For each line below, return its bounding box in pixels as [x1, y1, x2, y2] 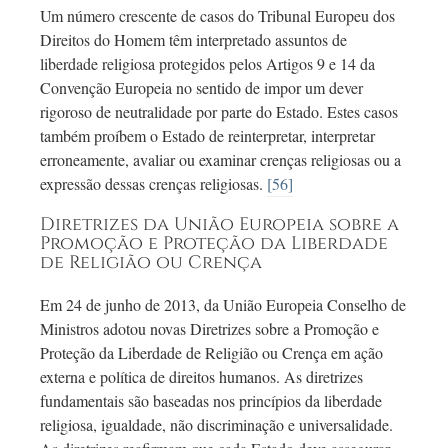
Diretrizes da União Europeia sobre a [40, 213, 399, 238]
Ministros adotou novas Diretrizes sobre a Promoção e [40, 318, 379, 340]
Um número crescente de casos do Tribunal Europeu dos [40, 5, 395, 27]
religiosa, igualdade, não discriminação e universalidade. [40, 414, 393, 436]
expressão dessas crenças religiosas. [40, 173, 267, 195]
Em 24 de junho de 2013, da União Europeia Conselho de [40, 294, 406, 316]
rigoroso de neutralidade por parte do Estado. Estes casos [40, 101, 398, 123]
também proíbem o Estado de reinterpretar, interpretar [40, 125, 375, 147]
